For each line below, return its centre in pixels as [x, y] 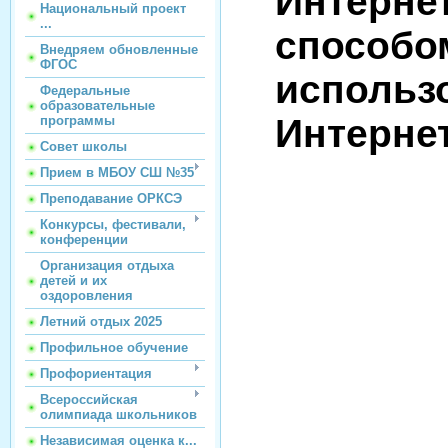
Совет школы [83, 146]
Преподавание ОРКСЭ [111, 198]
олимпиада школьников [118, 414]
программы [77, 120]
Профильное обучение [114, 347]
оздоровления [86, 295]
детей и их [73, 280]
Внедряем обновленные [119, 49]
